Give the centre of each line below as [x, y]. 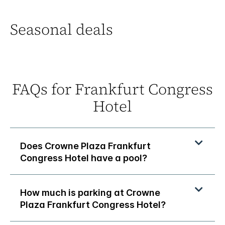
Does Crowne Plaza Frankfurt [85, 146]
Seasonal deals [62, 30]
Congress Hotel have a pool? [84, 158]
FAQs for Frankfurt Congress [113, 89]
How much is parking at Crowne [90, 193]
